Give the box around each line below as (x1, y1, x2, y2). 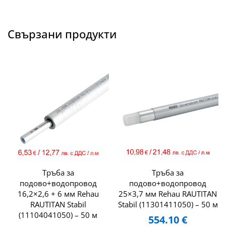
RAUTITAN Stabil (30, 199, 86, 210)
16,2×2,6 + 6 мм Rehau (17, 189, 99, 199)
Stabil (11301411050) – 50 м (118, 199, 218, 210)
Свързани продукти (8, 26, 117, 41)
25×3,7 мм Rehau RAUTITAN (119, 189, 217, 199)
